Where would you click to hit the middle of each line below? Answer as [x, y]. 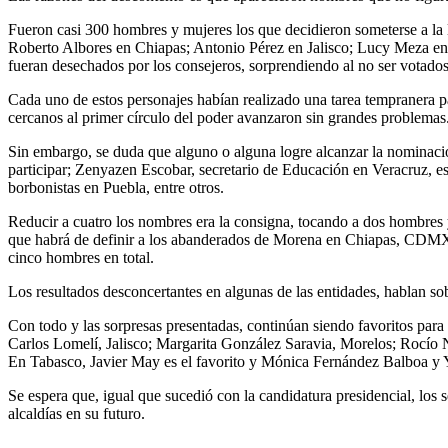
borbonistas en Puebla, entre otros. [116, 187]
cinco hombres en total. [81, 257]
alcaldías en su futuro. [76, 413]
